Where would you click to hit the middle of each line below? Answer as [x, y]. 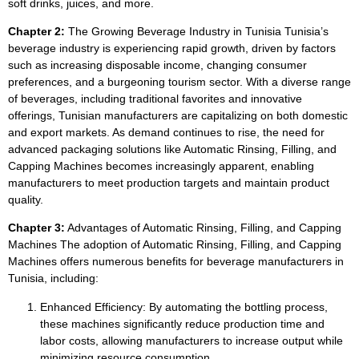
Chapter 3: [36, 228]
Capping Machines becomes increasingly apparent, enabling [161, 165]
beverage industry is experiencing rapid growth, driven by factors [172, 48]
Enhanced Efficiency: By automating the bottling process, [184, 307]
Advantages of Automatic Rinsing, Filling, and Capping [203, 228]
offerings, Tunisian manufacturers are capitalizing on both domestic [178, 115]
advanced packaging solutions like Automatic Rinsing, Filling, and [172, 149]
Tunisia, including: [53, 278]
